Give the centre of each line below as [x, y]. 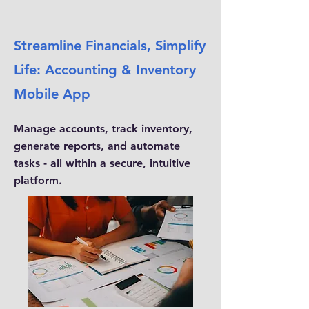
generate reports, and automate [97, 146]
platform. [38, 180]
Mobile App [52, 94]
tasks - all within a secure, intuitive [102, 163]
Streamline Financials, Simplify [110, 46]
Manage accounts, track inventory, [103, 129]
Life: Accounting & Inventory [105, 70]
